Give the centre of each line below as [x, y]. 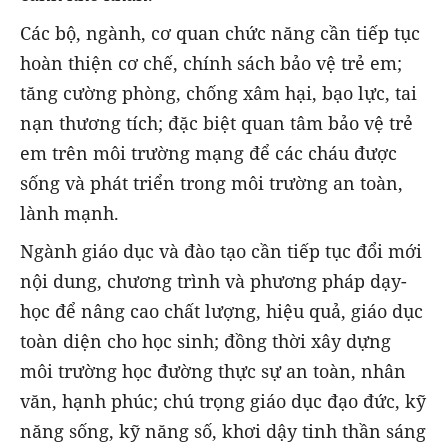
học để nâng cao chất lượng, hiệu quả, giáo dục [221, 310]
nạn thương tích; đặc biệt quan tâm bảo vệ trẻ [216, 122]
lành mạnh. [69, 212]
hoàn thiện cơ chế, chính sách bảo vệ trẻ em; [211, 62]
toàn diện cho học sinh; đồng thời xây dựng [205, 340]
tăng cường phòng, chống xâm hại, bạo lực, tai [218, 92]
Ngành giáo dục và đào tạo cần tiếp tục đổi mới [221, 250]
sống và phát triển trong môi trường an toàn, [211, 182]
